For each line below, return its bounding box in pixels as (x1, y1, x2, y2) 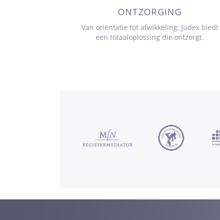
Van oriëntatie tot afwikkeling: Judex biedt (81, 23, 219, 32)
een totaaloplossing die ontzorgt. (96, 32, 204, 42)
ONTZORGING (117, 6, 182, 18)
